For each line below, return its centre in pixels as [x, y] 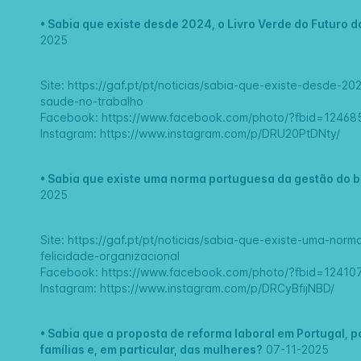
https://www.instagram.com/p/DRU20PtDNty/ [220, 134]
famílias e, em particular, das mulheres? [152, 350]
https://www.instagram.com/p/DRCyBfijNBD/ [216, 288]
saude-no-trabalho [92, 102]
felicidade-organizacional [110, 256]
